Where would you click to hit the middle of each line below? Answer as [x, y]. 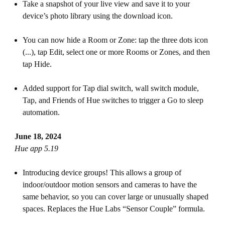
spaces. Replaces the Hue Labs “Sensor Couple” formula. [115, 209]
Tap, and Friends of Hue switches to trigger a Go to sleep [113, 100]
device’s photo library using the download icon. [97, 16]
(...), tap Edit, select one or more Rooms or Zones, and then [116, 52]
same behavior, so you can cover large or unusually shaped [115, 197]
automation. [42, 112]
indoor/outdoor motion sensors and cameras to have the [109, 185]
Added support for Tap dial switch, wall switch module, [110, 88]
